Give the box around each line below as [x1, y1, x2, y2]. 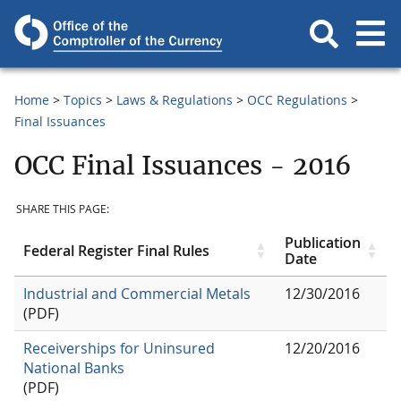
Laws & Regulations [116, 91, 233, 108]
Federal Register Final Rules [23, 240, 209, 260]
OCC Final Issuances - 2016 [14, 149, 352, 182]
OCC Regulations [247, 91, 347, 108]
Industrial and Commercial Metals [23, 283, 251, 303]
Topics [64, 91, 102, 108]
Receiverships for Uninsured [23, 337, 215, 358]
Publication [285, 232, 361, 252]
